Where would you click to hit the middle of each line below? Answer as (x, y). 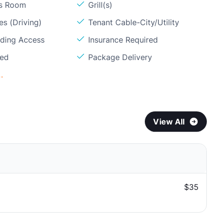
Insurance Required (123, 40)
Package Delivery (120, 57)
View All (169, 122)
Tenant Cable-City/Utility (134, 22)
